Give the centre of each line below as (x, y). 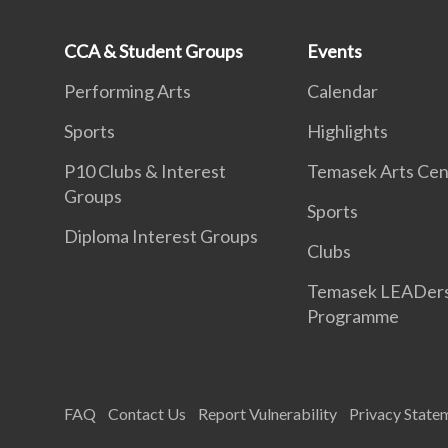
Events (335, 51)
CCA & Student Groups (153, 51)
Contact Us (147, 414)
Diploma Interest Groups (161, 236)
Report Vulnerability (267, 414)
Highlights (348, 131)
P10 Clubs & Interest (145, 171)
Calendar (343, 91)
